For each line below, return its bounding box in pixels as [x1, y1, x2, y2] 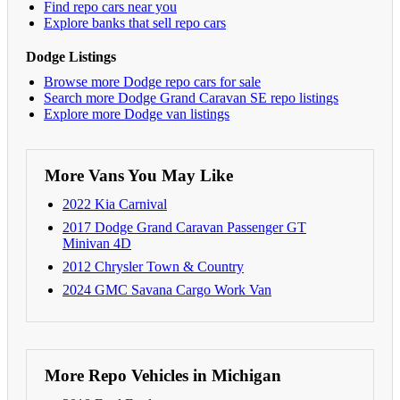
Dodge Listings [26, 48, 116, 64]
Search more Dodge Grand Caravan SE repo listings [44, 89, 338, 105]
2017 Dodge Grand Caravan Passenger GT [62, 219, 306, 235]
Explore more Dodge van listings [44, 105, 229, 121]
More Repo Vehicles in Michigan [45, 365, 281, 385]
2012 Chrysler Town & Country [62, 258, 244, 274]
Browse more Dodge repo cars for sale [44, 73, 261, 89]
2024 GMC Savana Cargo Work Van [62, 281, 271, 297]
